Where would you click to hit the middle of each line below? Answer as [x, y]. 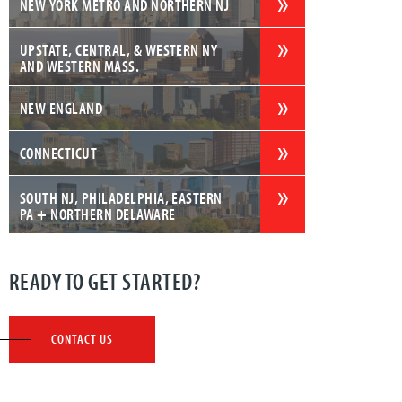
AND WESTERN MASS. [79, 66]
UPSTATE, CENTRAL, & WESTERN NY [118, 49]
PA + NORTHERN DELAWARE [97, 214]
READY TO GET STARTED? [105, 281]
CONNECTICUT [58, 153]
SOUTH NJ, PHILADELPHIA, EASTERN [121, 197]
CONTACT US [82, 338]
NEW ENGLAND [61, 108]
